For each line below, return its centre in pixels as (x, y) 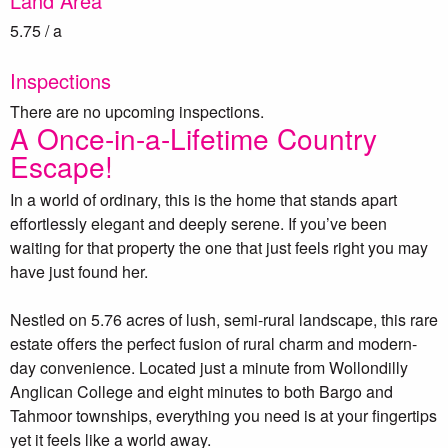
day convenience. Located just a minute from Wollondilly (209, 367)
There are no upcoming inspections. (137, 111)
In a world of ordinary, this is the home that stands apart (203, 199)
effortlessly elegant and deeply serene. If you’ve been (198, 223)
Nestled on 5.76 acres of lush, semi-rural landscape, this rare (224, 319)
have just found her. (79, 271)
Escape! (61, 165)
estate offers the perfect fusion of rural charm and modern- (213, 343)
